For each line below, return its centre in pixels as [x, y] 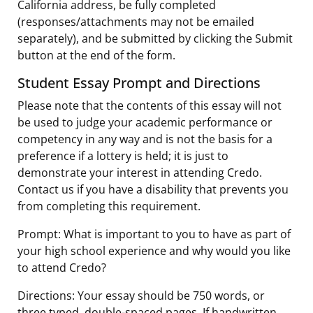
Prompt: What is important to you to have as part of [154, 234]
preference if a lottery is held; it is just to [123, 156]
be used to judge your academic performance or [145, 122]
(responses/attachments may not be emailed [136, 22]
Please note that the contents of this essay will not [150, 105]
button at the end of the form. [96, 55]
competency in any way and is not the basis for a [145, 139]
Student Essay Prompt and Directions [139, 83]
